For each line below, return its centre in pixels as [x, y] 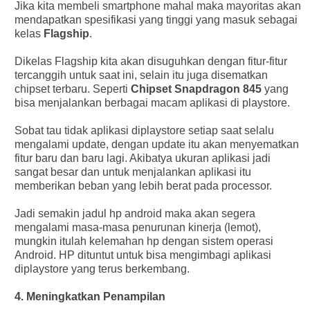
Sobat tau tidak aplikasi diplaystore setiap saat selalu [144, 130]
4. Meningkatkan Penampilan [90, 296]
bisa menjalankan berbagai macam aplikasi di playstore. [152, 102]
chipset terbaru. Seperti [72, 89]
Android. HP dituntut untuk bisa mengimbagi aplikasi [143, 255]
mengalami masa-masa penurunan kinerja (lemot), [137, 227]
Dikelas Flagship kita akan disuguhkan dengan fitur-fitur [151, 61]
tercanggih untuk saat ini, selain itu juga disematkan [141, 75]
